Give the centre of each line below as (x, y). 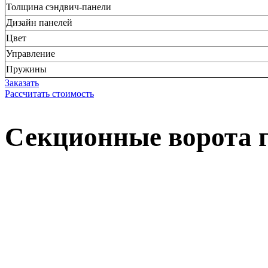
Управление (31, 54)
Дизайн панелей (39, 23)
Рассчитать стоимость (49, 94)
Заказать (22, 83)
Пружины (26, 69)
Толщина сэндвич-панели (59, 7)
